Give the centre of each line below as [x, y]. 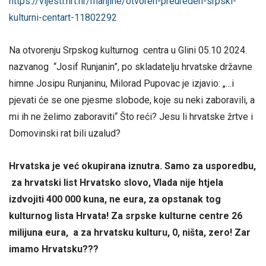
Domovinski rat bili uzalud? [65, 133]
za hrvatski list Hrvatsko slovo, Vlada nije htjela [116, 183]
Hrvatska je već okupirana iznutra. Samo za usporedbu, [132, 166]
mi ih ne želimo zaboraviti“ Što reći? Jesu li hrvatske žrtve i [131, 116]
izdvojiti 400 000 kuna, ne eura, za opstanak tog [115, 199]
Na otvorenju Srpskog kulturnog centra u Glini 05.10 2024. [128, 50]
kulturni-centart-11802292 [63, 17]
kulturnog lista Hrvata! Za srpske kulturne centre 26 [126, 216]
